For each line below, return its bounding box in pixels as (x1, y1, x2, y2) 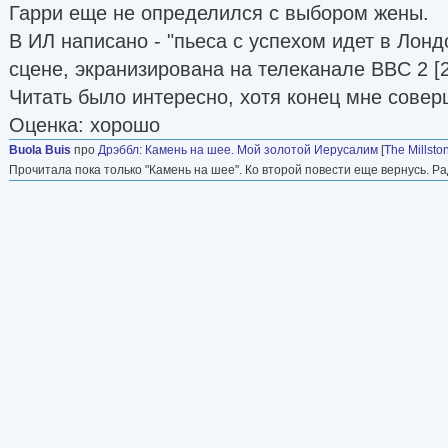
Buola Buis (9, 142, 71, 157)
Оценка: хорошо (9, 113, 160, 136)
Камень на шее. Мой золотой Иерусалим (145, 142, 378, 157)
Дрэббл (98, 142, 139, 157)
